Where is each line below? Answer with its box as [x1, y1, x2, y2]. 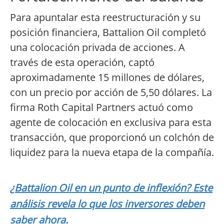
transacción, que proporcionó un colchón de [10, 130, 214, 144]
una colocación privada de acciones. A [10, 40, 185, 54]
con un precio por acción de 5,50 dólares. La [10, 85, 212, 99]
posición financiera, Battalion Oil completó [10, 25, 206, 39]
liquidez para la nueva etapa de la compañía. [10, 145, 214, 159]
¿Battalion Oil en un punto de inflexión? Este [10, 181, 212, 195]
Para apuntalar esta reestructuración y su [10, 10, 200, 24]
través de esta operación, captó [10, 55, 154, 69]
